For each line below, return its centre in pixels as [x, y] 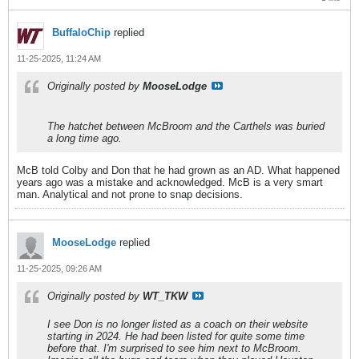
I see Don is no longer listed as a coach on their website [177, 325]
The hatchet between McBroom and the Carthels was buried [186, 127]
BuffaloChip [81, 33]
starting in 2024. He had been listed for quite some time [176, 337]
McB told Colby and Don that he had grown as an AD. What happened [178, 171]
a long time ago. [85, 139]
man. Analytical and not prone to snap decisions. [130, 195]
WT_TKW [165, 296]
